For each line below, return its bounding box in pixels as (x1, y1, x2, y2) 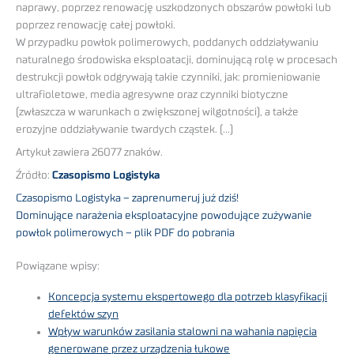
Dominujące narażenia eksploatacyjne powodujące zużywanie (16, 209, 312, 221)
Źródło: (16, 169, 52, 181)
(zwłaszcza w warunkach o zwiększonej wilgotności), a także (16, 107, 299, 119)
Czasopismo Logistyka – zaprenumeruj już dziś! (16, 192, 239, 204)
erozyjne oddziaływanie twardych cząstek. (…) (16, 124, 233, 136)
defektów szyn (48, 308, 119, 320)
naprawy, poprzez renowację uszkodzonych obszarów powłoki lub (16, 2, 331, 14)
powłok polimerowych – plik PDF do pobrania (16, 227, 235, 239)
